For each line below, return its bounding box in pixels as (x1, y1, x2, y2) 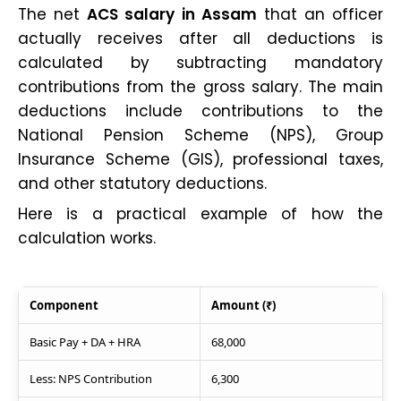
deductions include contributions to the (18, 99, 383, 122)
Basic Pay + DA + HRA (30, 333, 141, 350)
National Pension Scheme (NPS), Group (18, 124, 383, 146)
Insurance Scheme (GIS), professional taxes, (18, 148, 383, 170)
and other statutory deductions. (18, 172, 267, 194)
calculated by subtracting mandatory (18, 51, 383, 73)
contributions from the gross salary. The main (18, 75, 383, 98)
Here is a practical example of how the (18, 202, 383, 225)
